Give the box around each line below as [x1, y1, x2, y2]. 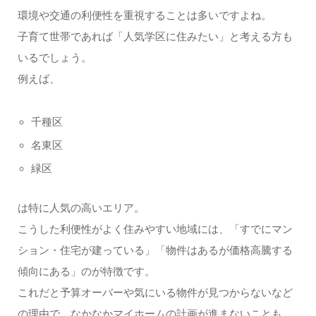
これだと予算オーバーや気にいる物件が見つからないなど [17, 286, 293, 300]
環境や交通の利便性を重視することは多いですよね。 [17, 9, 272, 23]
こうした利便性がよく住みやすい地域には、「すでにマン [17, 223, 293, 236]
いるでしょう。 [17, 51, 92, 65]
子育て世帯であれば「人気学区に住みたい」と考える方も [17, 30, 293, 44]
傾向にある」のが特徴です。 [17, 265, 155, 279]
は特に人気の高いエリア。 [17, 202, 145, 215]
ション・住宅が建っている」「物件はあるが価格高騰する [17, 244, 293, 257]
